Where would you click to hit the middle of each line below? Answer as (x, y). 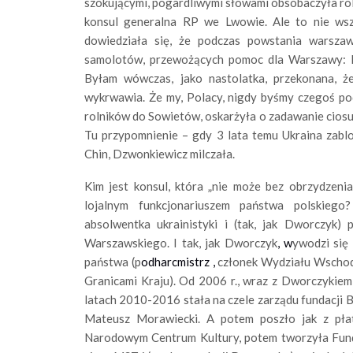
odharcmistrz (175, 262)
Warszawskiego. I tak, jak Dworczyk (181, 243)
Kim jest (107, 186)
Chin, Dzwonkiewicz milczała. (160, 154)
